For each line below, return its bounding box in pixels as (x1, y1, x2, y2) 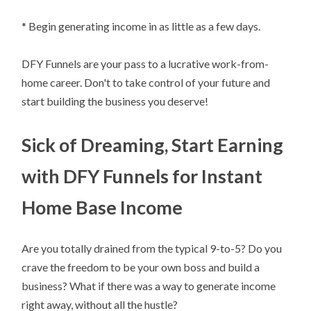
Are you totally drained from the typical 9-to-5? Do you (22, 242, 283, 255)
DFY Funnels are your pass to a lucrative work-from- (22, 57, 269, 71)
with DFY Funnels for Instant (22, 165, 263, 188)
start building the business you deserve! (22, 94, 209, 108)
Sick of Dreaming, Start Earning (22, 133, 284, 157)
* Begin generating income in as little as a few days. (22, 19, 261, 33)
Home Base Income (22, 196, 183, 219)
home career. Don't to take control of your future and (22, 76, 271, 90)
